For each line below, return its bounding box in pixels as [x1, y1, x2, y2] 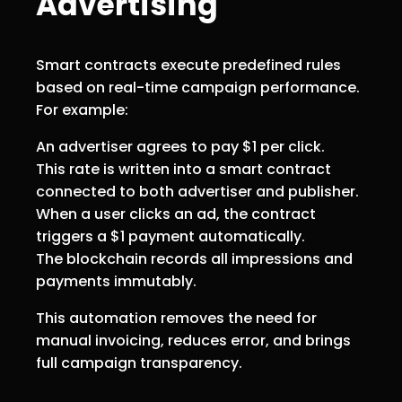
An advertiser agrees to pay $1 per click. [36, 135, 325, 157]
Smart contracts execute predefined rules [36, 54, 341, 75]
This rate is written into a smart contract [36, 158, 331, 179]
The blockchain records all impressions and [36, 248, 353, 269]
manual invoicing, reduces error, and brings [36, 329, 351, 351]
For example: [36, 99, 128, 120]
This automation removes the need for [36, 307, 317, 328]
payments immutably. [36, 270, 197, 292]
